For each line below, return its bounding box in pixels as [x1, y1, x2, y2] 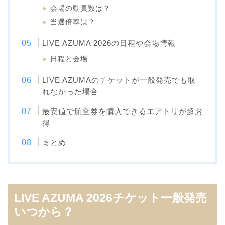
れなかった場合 [42, 87, 99, 96]
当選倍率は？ [50, 18, 96, 26]
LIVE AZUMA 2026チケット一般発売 [14, 191, 207, 204]
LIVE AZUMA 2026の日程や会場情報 [42, 38, 176, 47]
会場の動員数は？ [50, 4, 111, 12]
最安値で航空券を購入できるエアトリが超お [42, 106, 203, 116]
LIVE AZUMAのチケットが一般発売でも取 [42, 75, 196, 84]
